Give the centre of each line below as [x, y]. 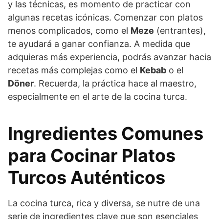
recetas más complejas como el [74, 70]
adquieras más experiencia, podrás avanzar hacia [109, 57]
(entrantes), [180, 30]
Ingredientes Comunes [106, 133]
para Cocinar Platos [92, 155]
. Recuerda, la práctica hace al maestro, [115, 83]
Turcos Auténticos [87, 177]
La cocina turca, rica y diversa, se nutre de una [104, 203]
